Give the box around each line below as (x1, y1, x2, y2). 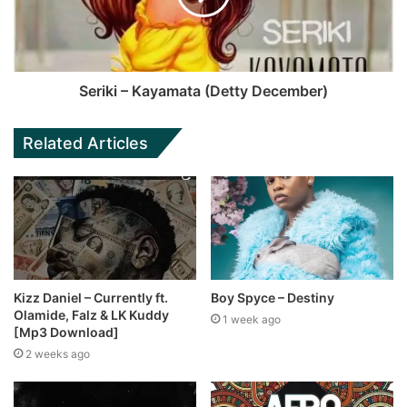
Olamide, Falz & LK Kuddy (14, 306, 169, 323)
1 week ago (223, 312, 281, 326)
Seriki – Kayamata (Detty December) (79, 82, 328, 101)
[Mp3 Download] (14, 323, 119, 340)
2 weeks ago (25, 346, 90, 361)
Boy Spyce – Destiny (211, 289, 334, 305)
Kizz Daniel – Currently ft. (14, 289, 168, 305)
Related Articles (23, 134, 148, 154)
